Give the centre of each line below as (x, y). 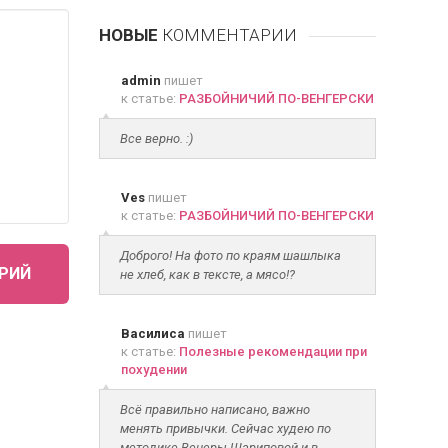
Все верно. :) (156, 138)
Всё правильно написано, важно (214, 409)
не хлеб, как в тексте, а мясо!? (207, 274)
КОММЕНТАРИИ (227, 35)
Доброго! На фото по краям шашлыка (230, 255)
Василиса (152, 333)
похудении (153, 369)
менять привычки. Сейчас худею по (225, 428)
